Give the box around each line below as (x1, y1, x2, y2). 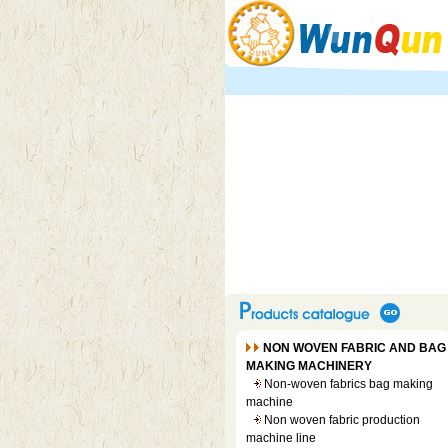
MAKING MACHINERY (245, 359, 372, 373)
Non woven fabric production (263, 413, 420, 427)
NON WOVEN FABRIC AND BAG (262, 341, 446, 355)
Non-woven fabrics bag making (263, 377, 433, 391)
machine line (245, 431, 316, 445)
